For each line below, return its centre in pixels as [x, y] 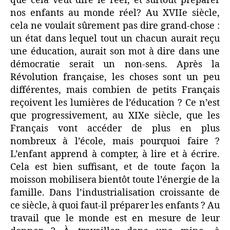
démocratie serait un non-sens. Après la [115, 64]
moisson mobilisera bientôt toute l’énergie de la [115, 180]
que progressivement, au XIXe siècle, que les [115, 116]
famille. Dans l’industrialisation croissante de [115, 193]
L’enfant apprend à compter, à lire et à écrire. [115, 154]
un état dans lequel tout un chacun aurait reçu [115, 39]
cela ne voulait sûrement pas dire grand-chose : [115, 26]
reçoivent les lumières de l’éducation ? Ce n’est [115, 103]
